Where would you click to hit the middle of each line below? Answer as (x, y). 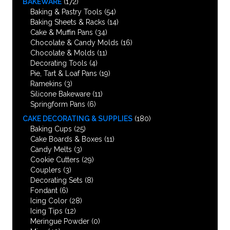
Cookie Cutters (55, 159)
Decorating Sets (56, 180)
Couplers (46, 170)
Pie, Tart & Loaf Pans (64, 73)
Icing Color (49, 200)
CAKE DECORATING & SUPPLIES (78, 118)
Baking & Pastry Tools (66, 12)
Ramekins (46, 83)
